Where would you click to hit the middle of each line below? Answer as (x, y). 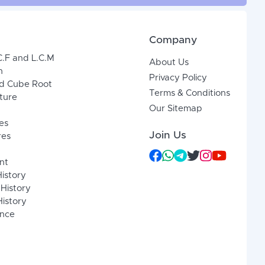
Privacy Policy (178, 78)
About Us (169, 63)
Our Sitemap (176, 109)
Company (173, 41)
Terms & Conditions (190, 93)
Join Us (168, 136)
